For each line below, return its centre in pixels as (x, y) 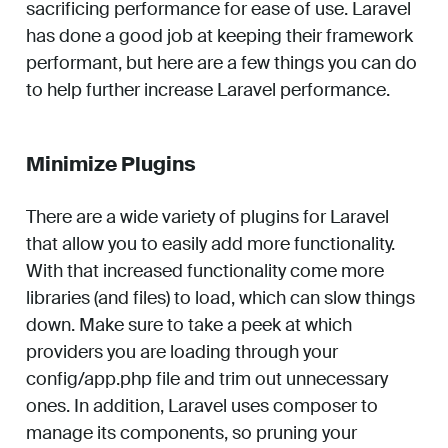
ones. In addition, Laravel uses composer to (202, 406)
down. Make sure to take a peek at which (189, 325)
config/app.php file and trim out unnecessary (207, 379)
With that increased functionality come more (205, 271)
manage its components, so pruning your (191, 433)
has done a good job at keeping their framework (219, 36)
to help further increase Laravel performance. (208, 90)
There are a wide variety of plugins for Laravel (207, 217)
